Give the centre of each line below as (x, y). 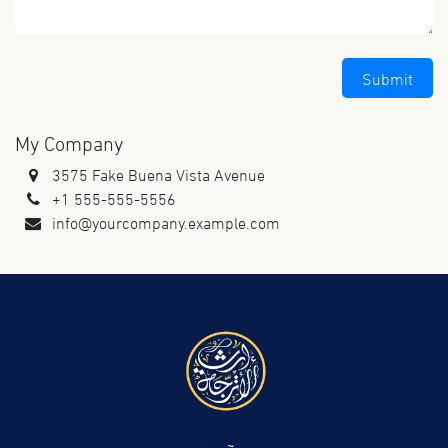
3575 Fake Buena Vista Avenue (158, 173)
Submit (387, 77)
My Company (69, 141)
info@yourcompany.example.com (165, 221)
